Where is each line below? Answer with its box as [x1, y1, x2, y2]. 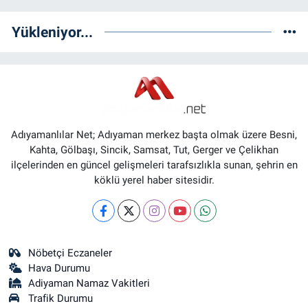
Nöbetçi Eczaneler [28, 247, 113, 259]
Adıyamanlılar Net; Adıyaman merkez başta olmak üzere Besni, [11, 129, 297, 141]
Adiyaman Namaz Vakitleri [28, 277, 151, 289]
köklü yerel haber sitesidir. [93, 174, 214, 186]
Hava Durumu [28, 262, 91, 274]
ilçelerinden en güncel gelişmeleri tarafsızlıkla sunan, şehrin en [10, 159, 298, 171]
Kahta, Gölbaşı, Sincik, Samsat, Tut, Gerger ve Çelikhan [30, 144, 278, 156]
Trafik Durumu [28, 292, 93, 305]
